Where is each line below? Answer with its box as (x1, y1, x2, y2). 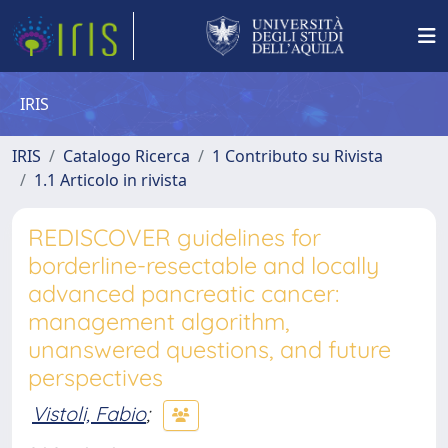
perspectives (28, 363, 163, 392)
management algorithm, (28, 307, 290, 336)
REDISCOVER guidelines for (28, 223, 321, 252)
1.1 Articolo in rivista (34, 169, 187, 191)
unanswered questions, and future (28, 335, 391, 364)
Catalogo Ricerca (63, 145, 190, 167)
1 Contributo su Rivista (212, 145, 383, 167)
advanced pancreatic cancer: (28, 279, 339, 308)
